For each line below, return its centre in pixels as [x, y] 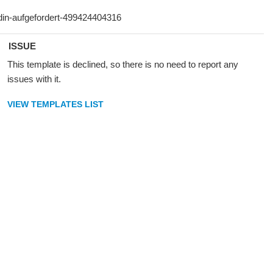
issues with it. [34, 79]
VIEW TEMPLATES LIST [55, 104]
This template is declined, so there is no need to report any [122, 64]
